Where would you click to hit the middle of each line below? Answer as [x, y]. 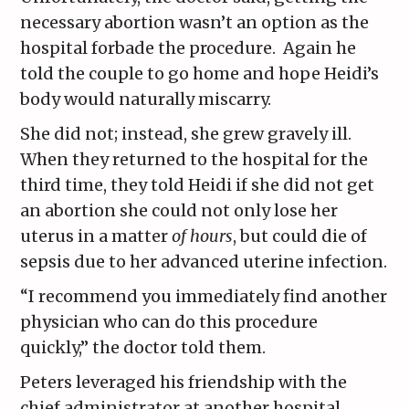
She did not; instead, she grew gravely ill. [186, 134]
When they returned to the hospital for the [194, 160]
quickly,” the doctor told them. [145, 348]
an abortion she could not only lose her [179, 211]
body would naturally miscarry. [146, 100]
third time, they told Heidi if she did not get [198, 185]
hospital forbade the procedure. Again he [189, 48]
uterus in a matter [96, 236]
